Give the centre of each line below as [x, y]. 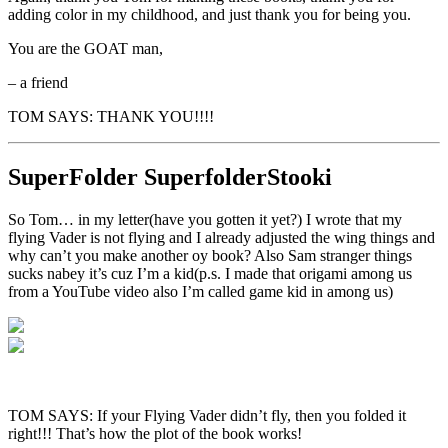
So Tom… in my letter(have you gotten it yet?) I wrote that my [205, 220]
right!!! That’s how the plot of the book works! [155, 434]
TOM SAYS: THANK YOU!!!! [111, 117]
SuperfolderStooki [235, 177]
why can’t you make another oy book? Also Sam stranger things [210, 256]
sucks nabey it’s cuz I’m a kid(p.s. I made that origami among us [210, 274]
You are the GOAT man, [85, 49]
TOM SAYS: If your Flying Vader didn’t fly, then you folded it [207, 416]
